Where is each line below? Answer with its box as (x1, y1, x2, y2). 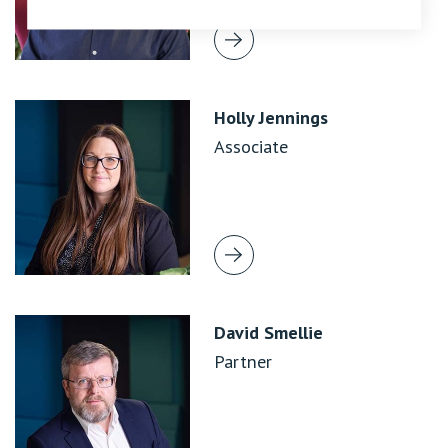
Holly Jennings (214, 105, 328, 129)
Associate (214, 134, 288, 158)
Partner (214, 349, 272, 373)
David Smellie (214, 320, 323, 344)
